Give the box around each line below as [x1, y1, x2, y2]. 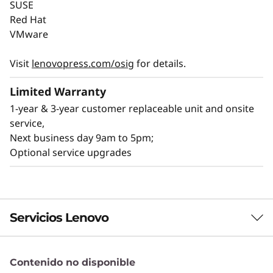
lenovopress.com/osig [32, 56, 134, 70]
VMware [10, 27, 51, 41]
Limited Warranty [10, 83, 106, 99]
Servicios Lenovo [10, 210, 108, 225]
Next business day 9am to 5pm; [10, 130, 154, 144]
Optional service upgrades [10, 145, 132, 159]
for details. [134, 56, 186, 70]
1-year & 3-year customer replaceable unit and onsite [10, 101, 254, 115]
